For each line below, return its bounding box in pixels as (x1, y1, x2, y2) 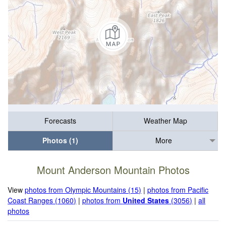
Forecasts (44, 116, 76, 126)
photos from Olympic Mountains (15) (25, 184, 142, 195)
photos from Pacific (147, 184, 209, 195)
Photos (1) (42, 135, 78, 146)
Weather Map (143, 116, 187, 126)
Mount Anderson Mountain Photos (36, 162, 190, 178)
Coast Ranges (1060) (8, 195, 77, 205)
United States (123, 195, 169, 205)
